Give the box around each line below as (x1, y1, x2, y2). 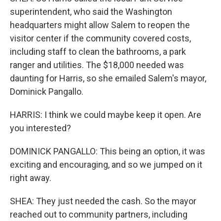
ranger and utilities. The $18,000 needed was (10, 59, 184, 70)
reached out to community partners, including (10, 209, 187, 220)
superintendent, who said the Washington (10, 6, 172, 17)
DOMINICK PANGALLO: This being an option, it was (10, 146, 205, 156)
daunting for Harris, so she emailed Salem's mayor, (10, 73, 206, 83)
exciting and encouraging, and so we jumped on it (10, 159, 202, 170)
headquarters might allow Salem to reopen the (10, 19, 190, 30)
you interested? (10, 122, 71, 133)
